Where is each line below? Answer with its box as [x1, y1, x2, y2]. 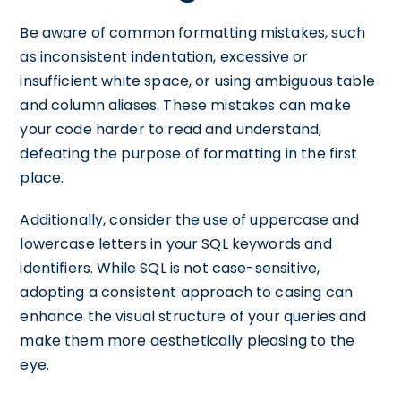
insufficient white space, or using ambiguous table [20, 71, 375, 91]
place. [20, 167, 64, 188]
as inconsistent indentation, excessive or [20, 47, 309, 67]
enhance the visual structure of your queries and [20, 306, 367, 327]
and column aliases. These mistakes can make [20, 95, 351, 115]
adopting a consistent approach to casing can [20, 282, 353, 303]
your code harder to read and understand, [20, 119, 322, 140]
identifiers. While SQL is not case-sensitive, [20, 258, 320, 278]
